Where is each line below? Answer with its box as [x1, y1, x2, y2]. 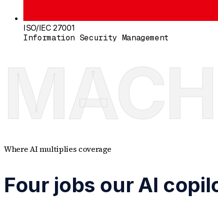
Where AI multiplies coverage [4, 144, 112, 155]
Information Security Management [23, 33, 169, 43]
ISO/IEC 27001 [23, 23, 75, 33]
